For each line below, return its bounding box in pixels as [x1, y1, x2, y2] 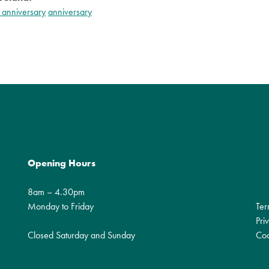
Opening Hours [28, 157, 95, 170]
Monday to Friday [28, 200, 94, 213]
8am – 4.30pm [28, 186, 85, 199]
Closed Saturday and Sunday [28, 229, 135, 242]
